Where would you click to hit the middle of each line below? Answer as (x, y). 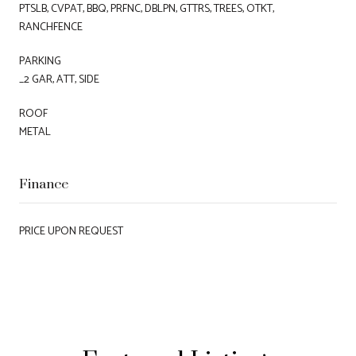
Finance (44, 183)
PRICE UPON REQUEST (71, 231)
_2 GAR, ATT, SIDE (59, 79)
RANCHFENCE (51, 27)
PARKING (40, 61)
